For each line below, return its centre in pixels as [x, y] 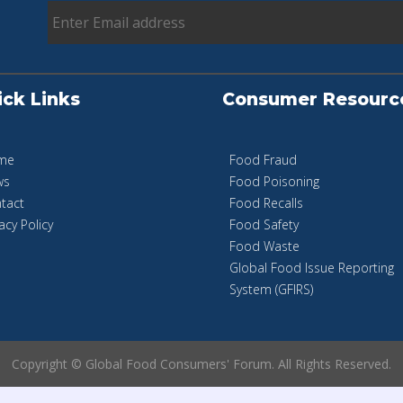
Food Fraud [263, 160]
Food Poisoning [274, 182]
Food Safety [264, 225]
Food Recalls [266, 203]
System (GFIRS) [271, 290]
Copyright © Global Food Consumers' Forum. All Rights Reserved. [201, 364]
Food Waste [264, 246]
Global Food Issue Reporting [312, 268]
